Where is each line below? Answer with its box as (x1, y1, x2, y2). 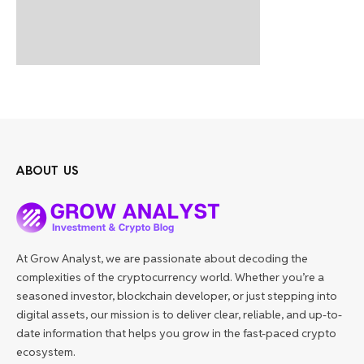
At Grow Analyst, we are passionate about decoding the (16, 250, 308, 266)
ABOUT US (16, 162, 80, 178)
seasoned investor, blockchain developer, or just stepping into (16, 288, 337, 303)
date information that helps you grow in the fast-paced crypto (16, 325, 336, 340)
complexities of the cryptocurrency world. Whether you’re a (16, 269, 324, 284)
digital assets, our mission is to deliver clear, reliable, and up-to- (16, 306, 342, 322)
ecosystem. (16, 344, 76, 359)
